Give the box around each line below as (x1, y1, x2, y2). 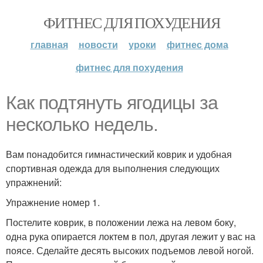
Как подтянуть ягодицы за (6, 92, 218, 113)
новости (78, 38, 118, 51)
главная (30, 38, 68, 51)
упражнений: (6, 176, 62, 189)
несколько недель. (6, 114, 158, 135)
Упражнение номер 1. (6, 195, 100, 209)
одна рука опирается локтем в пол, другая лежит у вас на (6, 230, 255, 243)
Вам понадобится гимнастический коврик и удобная (6, 147, 232, 161)
